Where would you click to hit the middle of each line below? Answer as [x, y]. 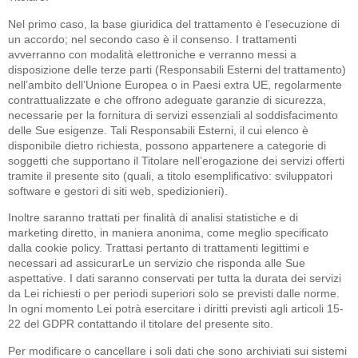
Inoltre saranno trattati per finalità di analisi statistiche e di [153, 218]
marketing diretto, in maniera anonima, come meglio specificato [168, 233]
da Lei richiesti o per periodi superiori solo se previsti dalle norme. [174, 294]
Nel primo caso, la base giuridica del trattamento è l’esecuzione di [174, 24]
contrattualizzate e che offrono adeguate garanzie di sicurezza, [167, 99]
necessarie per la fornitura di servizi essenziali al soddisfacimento [173, 115]
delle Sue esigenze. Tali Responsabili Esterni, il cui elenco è [158, 130]
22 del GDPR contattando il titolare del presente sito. [141, 324]
